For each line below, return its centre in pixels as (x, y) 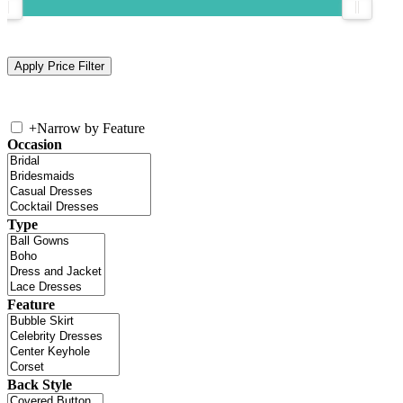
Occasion (35, 145)
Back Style (40, 385)
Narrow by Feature (91, 129)
